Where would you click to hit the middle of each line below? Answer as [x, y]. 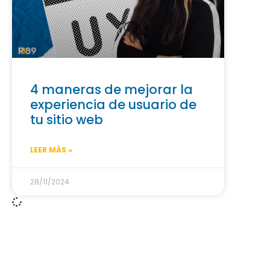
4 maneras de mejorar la [111, 89]
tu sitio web [67, 119]
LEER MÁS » [51, 149]
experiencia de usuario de [113, 104]
